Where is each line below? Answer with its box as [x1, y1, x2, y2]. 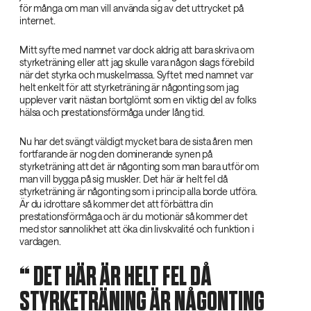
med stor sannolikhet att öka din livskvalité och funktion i [19, 222, 254, 235]
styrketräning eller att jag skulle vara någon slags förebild [19, 56, 254, 68]
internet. [19, 14, 56, 26]
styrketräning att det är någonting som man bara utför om [19, 160, 260, 172]
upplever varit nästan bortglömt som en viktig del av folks [19, 93, 256, 106]
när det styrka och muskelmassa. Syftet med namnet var [19, 68, 253, 81]
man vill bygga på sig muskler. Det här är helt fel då [19, 172, 228, 185]
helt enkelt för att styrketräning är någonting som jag [19, 81, 239, 93]
